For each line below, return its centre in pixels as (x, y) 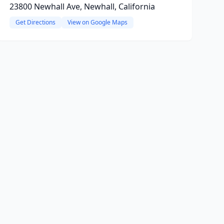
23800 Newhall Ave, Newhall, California (82, 6)
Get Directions (35, 22)
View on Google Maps (97, 22)
